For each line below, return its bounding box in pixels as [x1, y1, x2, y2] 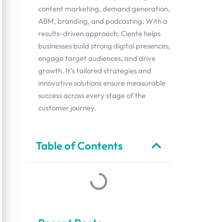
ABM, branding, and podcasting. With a [38, 16, 167, 26]
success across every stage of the [38, 91, 146, 100]
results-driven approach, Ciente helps [38, 29, 161, 38]
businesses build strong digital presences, [38, 41, 170, 51]
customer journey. [38, 103, 96, 112]
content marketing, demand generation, [38, 4, 170, 13]
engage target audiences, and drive [38, 54, 156, 63]
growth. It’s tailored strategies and [38, 66, 151, 75]
